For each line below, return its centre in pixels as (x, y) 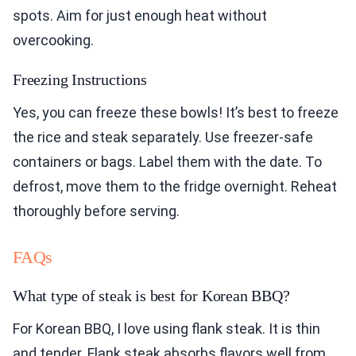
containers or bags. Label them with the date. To (167, 162)
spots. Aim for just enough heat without (140, 16)
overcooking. (53, 41)
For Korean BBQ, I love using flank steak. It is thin (166, 329)
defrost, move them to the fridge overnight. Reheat (175, 187)
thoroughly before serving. (96, 211)
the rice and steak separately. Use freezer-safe (163, 137)
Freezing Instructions (80, 80)
